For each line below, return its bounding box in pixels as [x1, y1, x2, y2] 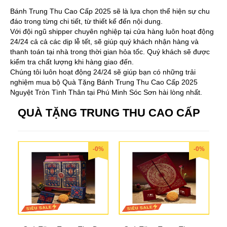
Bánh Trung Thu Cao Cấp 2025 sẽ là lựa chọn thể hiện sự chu [10, 7, 210, 15]
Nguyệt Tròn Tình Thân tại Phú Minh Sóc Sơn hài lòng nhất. [10, 88, 202, 96]
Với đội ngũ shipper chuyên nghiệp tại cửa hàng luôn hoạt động [10, 27, 214, 35]
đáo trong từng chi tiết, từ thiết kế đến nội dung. [10, 17, 163, 25]
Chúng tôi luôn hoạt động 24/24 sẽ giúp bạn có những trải [10, 67, 196, 76]
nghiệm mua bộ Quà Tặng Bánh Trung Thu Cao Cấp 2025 [10, 78, 198, 86]
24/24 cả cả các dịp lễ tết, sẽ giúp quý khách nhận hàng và [10, 37, 199, 46]
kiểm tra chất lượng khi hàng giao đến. [10, 57, 134, 66]
